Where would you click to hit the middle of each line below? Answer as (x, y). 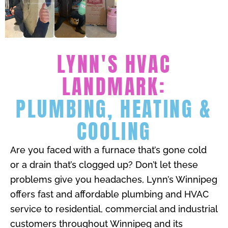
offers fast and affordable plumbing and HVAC (109, 194)
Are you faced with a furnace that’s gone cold (108, 150)
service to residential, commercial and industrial (114, 209)
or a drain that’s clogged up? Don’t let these (104, 164)
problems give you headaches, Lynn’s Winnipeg (114, 179)
